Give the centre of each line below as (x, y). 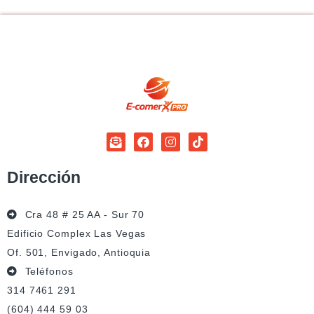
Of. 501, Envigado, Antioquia (79, 253)
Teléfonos (49, 272)
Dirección (44, 178)
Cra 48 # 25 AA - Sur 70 (85, 215)
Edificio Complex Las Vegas (77, 234)
